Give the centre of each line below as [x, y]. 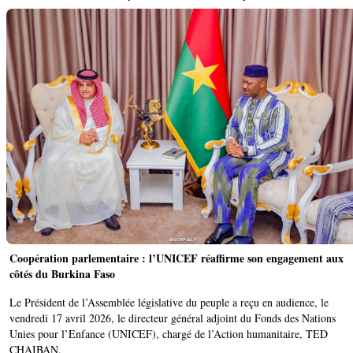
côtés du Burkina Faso [62, 273]
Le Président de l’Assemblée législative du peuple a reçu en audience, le [169, 302]
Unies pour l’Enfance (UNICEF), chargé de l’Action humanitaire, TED [169, 333]
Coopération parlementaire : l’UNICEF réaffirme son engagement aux [176, 258]
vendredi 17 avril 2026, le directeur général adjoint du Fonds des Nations [173, 318]
